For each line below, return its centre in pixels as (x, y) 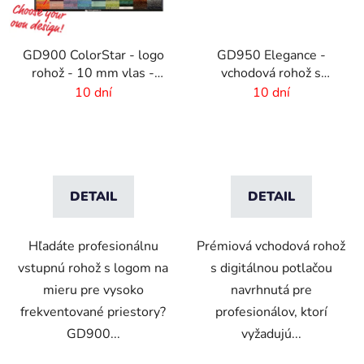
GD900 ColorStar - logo (93, 55)
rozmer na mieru (93, 91)
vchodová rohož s (271, 73)
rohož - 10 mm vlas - (93, 73)
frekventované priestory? (93, 312)
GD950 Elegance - (271, 55)
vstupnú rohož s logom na (93, 268)
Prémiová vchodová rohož (271, 246)
